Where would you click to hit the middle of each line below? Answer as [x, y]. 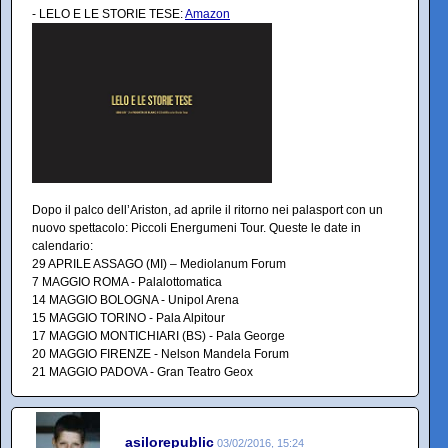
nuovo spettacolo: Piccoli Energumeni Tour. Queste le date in [196, 227]
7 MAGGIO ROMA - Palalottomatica [127, 281]
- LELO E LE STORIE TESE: [108, 14]
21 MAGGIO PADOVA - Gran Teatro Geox [142, 371]
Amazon [207, 14]
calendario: [62, 245]
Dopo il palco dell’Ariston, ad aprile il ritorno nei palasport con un [207, 209]
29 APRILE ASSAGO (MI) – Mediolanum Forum [159, 263]
